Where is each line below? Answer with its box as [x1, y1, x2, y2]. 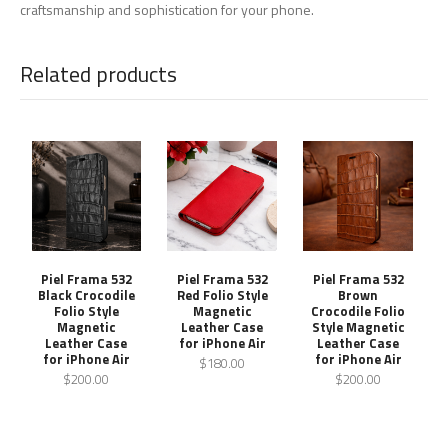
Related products [20, 57, 177, 90]
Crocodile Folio [311, 300, 406, 321]
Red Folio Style [176, 284, 268, 305]
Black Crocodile [37, 284, 135, 305]
